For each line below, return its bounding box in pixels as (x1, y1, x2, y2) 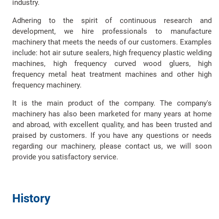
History (12, 192, 50, 205)
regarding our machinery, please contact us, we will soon (12, 142, 212, 151)
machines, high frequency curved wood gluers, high (12, 59, 212, 68)
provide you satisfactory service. (12, 153, 118, 161)
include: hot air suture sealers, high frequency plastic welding (12, 48, 212, 57)
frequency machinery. (12, 81, 82, 89)
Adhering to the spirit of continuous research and (12, 16, 212, 25)
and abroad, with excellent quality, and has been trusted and (12, 120, 212, 129)
